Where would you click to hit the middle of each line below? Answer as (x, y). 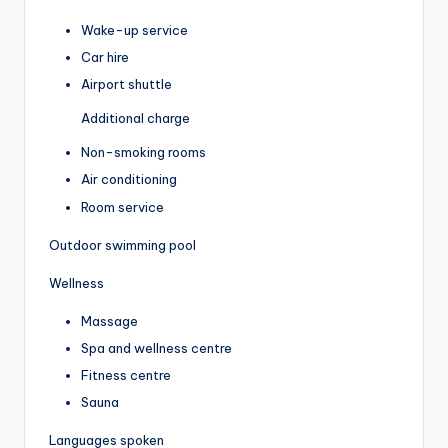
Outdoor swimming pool (122, 244)
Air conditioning (129, 179)
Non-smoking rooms (143, 152)
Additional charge (135, 118)
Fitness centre (126, 374)
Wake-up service (134, 30)
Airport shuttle (126, 84)
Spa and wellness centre (156, 347)
